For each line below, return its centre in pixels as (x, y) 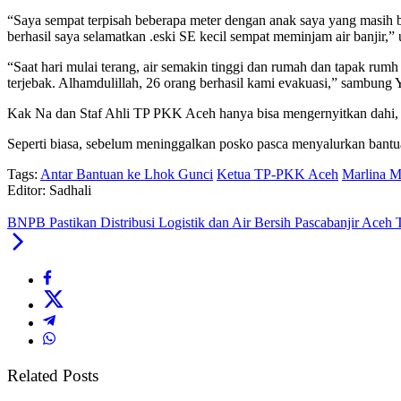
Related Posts (53, 376)
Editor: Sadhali (49, 191)
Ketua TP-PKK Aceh (277, 175)
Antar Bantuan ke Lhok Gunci (127, 175)
